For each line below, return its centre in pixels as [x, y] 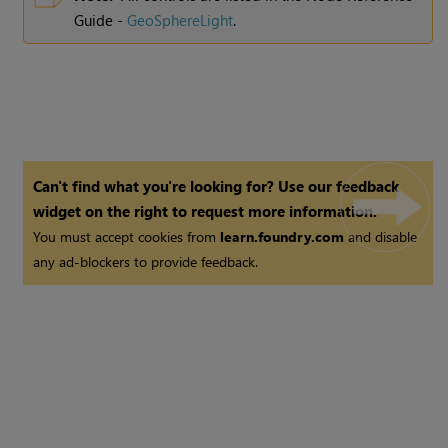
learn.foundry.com [282, 237]
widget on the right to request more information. [205, 211]
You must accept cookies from [127, 237]
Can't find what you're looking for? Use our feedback [216, 186]
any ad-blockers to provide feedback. [146, 262]
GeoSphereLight [180, 20]
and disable [381, 237]
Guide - [101, 20]
